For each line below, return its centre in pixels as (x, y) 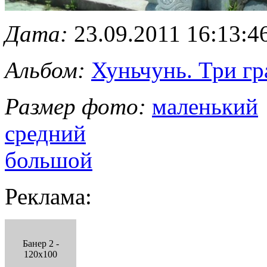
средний (45, 133)
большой (49, 160)
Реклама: (48, 196)
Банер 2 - (41, 243)
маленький (205, 106)
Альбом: (45, 70)
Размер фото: (75, 106)
